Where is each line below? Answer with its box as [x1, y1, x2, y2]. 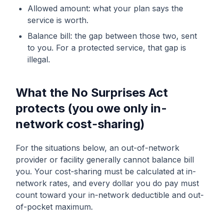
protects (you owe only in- [16, 101, 167, 115]
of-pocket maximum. [16, 202, 93, 212]
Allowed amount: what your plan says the [27, 3, 183, 13]
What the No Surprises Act [16, 85, 168, 100]
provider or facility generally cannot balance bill [16, 155, 194, 165]
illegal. [27, 55, 50, 64]
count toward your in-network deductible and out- [16, 190, 204, 200]
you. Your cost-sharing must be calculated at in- [16, 166, 196, 176]
